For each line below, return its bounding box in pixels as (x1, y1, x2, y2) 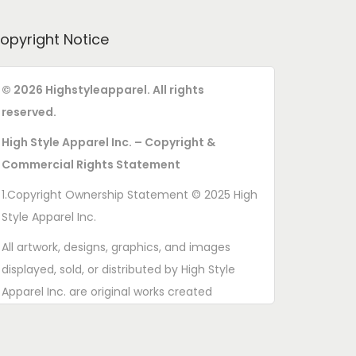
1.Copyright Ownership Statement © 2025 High (2, 186, 257, 203)
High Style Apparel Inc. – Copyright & (2, 133, 215, 150)
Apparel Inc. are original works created (2, 283, 212, 300)
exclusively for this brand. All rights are (2, 305, 212, 322)
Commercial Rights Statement (2, 156, 180, 172)
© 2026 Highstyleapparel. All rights (2, 81, 204, 98)
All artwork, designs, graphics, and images (2, 238, 230, 255)
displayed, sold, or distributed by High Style (2, 261, 235, 277)
